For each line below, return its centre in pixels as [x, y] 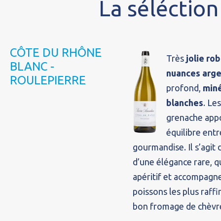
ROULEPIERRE [48, 80]
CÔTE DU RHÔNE [56, 53]
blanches [184, 103]
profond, [184, 88]
